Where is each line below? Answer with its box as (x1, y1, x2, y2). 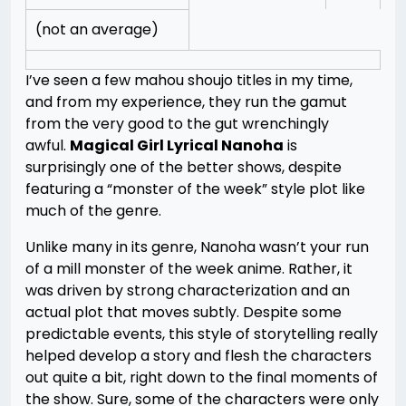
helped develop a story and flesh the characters (25, 345, 372, 366)
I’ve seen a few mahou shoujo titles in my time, (25, 70, 353, 91)
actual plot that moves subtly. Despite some (25, 302, 342, 323)
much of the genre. (25, 200, 161, 221)
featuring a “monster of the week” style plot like (25, 179, 365, 199)
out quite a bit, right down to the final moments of (25, 367, 378, 388)
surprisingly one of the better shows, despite (25, 157, 342, 178)
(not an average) (35, 19, 159, 40)
